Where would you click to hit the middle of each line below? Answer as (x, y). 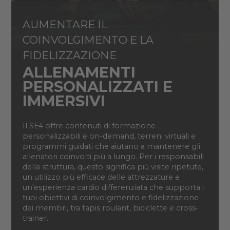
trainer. (36, 218)
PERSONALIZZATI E (97, 86)
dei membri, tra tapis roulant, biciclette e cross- (110, 208)
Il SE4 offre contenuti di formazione (89, 126)
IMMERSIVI (64, 101)
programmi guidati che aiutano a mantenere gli (111, 146)
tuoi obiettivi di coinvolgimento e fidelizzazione (110, 197)
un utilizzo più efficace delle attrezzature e (101, 177)
